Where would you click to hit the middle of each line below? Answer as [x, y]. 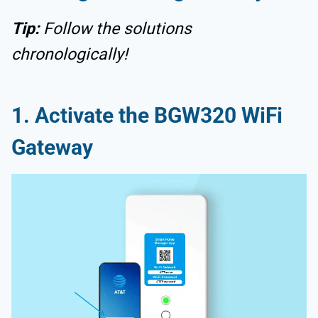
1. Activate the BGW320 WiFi [147, 116]
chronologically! [70, 55]
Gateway [52, 148]
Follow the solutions [117, 29]
